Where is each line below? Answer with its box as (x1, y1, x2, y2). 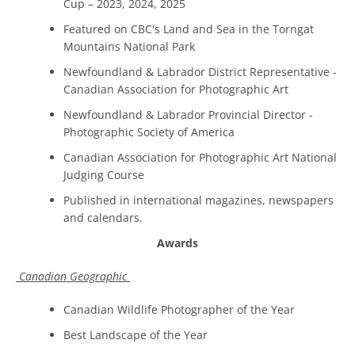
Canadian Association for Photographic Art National (63, 149, 337, 165)
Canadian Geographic (19, 268, 127, 284)
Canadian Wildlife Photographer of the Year (63, 301, 295, 317)
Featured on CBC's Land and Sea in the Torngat (63, 21, 314, 36)
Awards (157, 235, 198, 250)
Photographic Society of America (63, 124, 235, 139)
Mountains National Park (63, 38, 195, 54)
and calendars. (63, 209, 146, 225)
